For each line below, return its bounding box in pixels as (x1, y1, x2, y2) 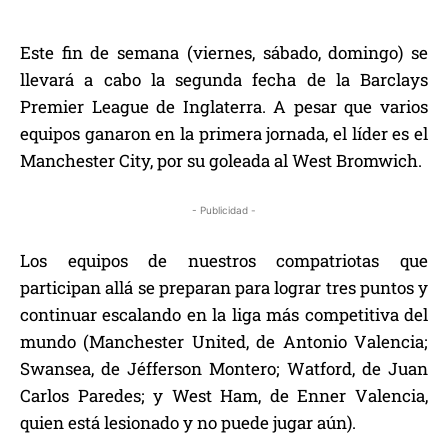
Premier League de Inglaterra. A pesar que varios (20, 94, 428, 118)
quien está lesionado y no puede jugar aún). (20, 410, 356, 434)
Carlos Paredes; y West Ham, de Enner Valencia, (20, 383, 428, 407)
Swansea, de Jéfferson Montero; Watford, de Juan (20, 356, 428, 380)
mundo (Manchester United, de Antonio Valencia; (20, 329, 428, 353)
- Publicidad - (192, 203, 256, 216)
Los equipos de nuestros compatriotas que (20, 248, 428, 272)
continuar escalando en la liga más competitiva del (20, 302, 428, 326)
